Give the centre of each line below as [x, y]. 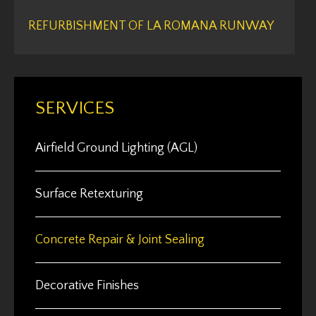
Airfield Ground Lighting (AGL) [116, 148]
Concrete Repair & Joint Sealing [120, 240]
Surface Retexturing [89, 194]
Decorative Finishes [87, 286]
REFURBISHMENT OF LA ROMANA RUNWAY [151, 26]
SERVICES [75, 109]
